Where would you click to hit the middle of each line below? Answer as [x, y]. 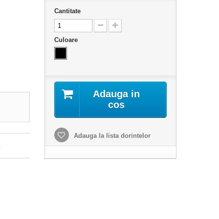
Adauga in [116, 94]
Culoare [67, 40]
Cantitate [67, 11]
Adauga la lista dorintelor [111, 136]
